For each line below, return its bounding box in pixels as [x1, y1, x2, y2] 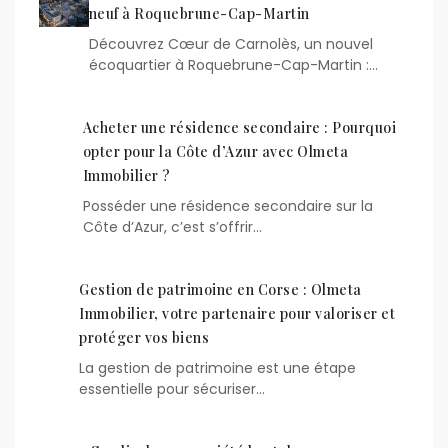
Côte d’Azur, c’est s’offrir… [82, 216, 262, 237]
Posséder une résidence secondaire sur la [82, 195, 373, 216]
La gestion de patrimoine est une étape [79, 357, 357, 378]
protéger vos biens [79, 327, 210, 347]
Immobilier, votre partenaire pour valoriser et [79, 303, 396, 323]
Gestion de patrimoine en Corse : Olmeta [79, 279, 362, 299]
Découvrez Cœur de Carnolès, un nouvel [88, 33, 373, 54]
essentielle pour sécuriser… [79, 378, 266, 399]
